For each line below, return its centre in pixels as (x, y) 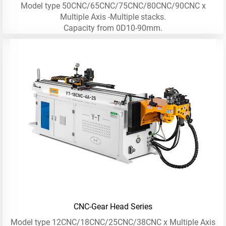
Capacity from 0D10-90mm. (113, 28)
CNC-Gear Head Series (113, 206)
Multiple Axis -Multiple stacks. (113, 17)
